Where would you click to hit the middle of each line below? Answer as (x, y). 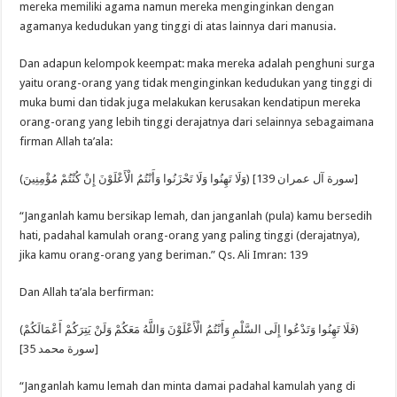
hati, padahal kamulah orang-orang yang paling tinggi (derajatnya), (190, 236)
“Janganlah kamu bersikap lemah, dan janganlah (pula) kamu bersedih (196, 216)
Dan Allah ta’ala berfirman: (87, 292)
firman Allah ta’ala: (66, 142)
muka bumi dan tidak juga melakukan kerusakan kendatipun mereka (191, 103)
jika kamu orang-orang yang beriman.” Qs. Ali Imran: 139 (164, 255)
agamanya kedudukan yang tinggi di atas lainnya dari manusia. (178, 27)
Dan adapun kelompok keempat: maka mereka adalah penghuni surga (198, 64)
